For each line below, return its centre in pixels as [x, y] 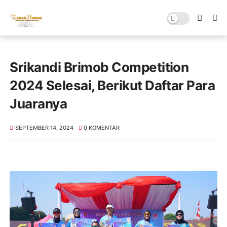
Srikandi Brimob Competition [99, 67]
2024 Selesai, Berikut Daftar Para [112, 85]
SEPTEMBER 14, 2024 [44, 128]
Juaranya [39, 104]
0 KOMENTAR [102, 128]
